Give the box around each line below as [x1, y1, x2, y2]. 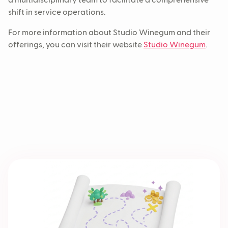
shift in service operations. [8, 9, 105, 17]
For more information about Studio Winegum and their [8, 29, 210, 38]
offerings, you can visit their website [8, 41, 144, 50]
